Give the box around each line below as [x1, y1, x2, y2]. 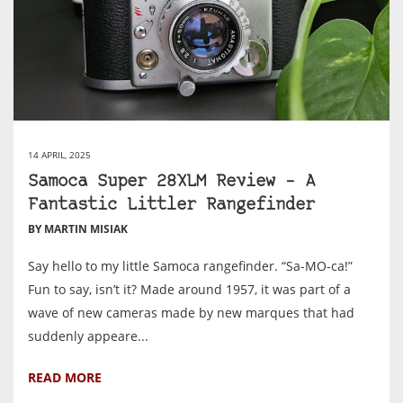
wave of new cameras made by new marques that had [28, 303, 354, 321]
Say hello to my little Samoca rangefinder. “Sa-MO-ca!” [28, 256, 353, 274]
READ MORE [28, 368, 102, 386]
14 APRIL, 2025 [28, 148, 91, 161]
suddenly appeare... [28, 327, 148, 345]
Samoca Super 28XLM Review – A [28, 173, 315, 191]
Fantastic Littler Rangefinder [28, 196, 315, 214]
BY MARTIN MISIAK [28, 220, 128, 237]
